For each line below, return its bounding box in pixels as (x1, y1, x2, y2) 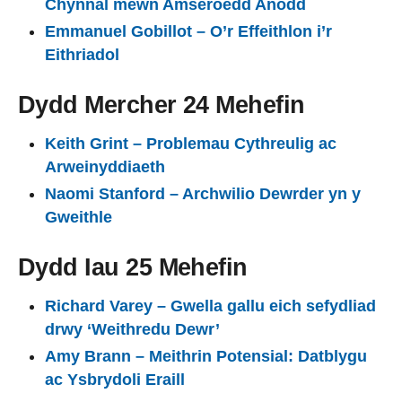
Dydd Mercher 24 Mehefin (18, 92, 305, 118)
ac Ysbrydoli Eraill (45, 371, 185, 389)
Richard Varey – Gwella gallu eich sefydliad (45, 296, 376, 315)
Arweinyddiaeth (45, 157, 165, 176)
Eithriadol (45, 46, 119, 64)
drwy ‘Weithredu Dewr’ (45, 319, 220, 338)
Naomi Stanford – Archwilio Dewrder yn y (45, 185, 361, 203)
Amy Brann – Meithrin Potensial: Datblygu (45, 347, 367, 365)
